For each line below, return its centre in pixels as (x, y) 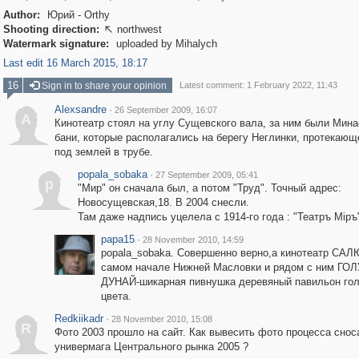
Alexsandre (80, 109)
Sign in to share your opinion (103, 86)
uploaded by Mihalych (165, 44)
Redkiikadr (79, 319)
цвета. (116, 296)
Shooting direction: (51, 29)
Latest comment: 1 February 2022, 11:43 (258, 85)
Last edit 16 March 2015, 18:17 (75, 63)
